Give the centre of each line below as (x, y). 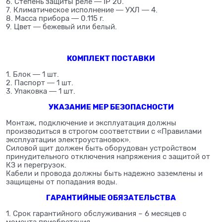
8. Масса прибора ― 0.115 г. (55, 19)
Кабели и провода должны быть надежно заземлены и (104, 174)
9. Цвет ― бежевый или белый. (61, 27)
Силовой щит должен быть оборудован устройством (101, 148)
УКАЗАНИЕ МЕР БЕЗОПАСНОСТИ (111, 107)
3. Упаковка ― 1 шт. (41, 91)
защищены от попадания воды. (62, 182)
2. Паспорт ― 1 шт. (40, 83)
